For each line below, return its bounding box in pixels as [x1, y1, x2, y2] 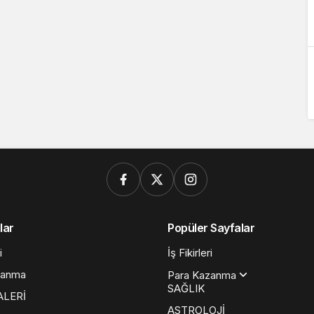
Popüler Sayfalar [168, 221, 255, 235]
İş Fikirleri [168, 246, 212, 259]
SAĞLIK [168, 282, 205, 295]
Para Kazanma [168, 268, 236, 282]
